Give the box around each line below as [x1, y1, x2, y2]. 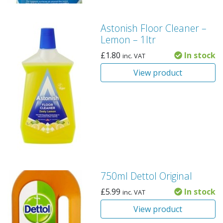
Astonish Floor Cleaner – [100, 21, 207, 35]
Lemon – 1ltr [100, 33, 156, 47]
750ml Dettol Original [100, 169, 192, 183]
